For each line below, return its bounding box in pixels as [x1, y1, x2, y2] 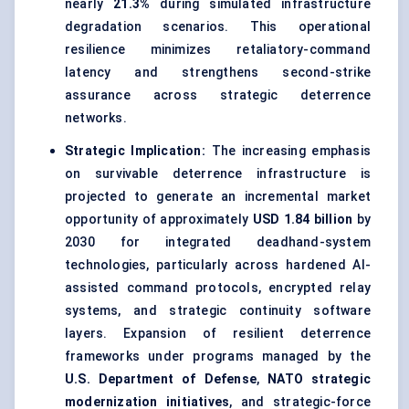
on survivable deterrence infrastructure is [65, 166, 371, 182]
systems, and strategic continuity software [65, 303, 371, 319]
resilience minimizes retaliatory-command [65, 42, 371, 58]
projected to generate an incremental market [65, 189, 371, 204]
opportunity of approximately [65, 212, 253, 227]
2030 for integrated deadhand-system [65, 235, 371, 250]
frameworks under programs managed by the [65, 349, 371, 364]
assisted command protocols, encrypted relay [65, 280, 371, 296]
